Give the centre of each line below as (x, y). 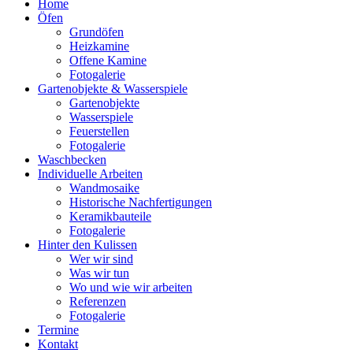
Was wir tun (99, 273)
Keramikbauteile (110, 216)
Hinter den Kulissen (87, 245)
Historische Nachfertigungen (141, 202)
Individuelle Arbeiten (90, 174)
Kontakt (58, 344)
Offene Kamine (108, 60)
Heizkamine (99, 46)
